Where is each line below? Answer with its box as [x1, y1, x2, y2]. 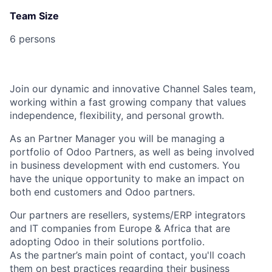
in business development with [10, 159, 149, 172]
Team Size [10, 10, 59, 22]
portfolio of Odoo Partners [10, 146, 134, 158]
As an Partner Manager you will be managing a [10, 132, 225, 145]
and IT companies [10, 222, 91, 235]
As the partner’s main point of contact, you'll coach [10, 249, 245, 262]
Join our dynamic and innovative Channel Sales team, [10, 83, 256, 95]
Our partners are [10, 209, 86, 222]
